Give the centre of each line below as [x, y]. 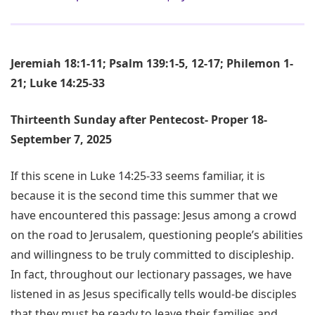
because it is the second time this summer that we [144, 196]
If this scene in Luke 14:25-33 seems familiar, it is [138, 176]
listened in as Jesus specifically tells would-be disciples [154, 294]
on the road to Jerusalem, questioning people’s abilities [157, 235]
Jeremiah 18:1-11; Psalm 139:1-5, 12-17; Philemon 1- [152, 64]
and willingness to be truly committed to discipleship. [152, 255]
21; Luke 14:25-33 [58, 83]
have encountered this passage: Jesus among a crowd [154, 216]
